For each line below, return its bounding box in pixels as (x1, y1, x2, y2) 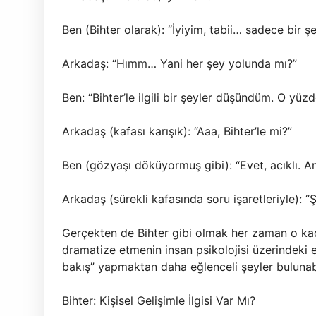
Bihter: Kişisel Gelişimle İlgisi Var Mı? (62, 293, 255, 308)
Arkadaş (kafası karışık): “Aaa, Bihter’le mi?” (62, 124, 292, 138)
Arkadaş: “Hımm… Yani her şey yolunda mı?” (62, 56, 297, 71)
